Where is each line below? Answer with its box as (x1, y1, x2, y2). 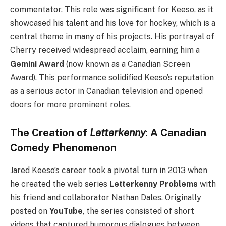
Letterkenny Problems (109, 179, 198, 189)
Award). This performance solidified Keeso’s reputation (10, 72, 214, 82)
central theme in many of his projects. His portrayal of (10, 31, 214, 41)
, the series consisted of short (83, 206, 194, 216)
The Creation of (10, 127, 90, 139)
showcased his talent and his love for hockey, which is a (10, 18, 215, 28)
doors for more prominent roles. (10, 99, 131, 109)
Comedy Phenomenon (10, 142, 117, 154)
